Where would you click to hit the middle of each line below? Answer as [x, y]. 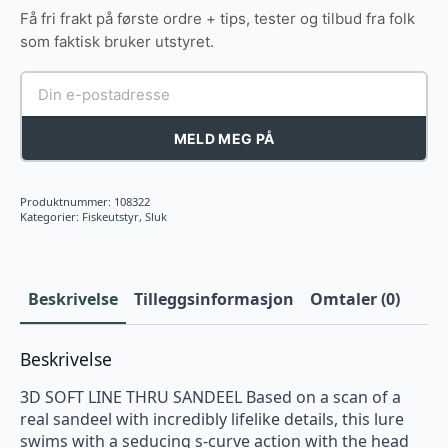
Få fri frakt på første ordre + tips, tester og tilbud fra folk [217, 18]
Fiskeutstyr [110, 216]
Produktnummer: [67, 201]
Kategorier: [51, 216]
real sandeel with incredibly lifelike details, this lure [212, 419]
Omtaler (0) [355, 299]
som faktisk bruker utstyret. [117, 41]
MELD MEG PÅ [224, 138]
